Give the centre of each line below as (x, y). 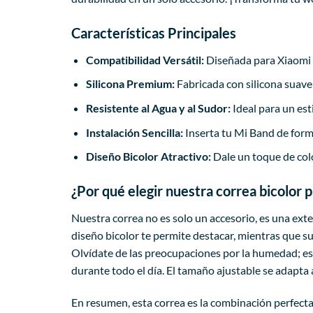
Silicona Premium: (130, 84)
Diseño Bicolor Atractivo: (148, 156)
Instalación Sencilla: (134, 132)
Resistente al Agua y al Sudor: (158, 108)
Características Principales (154, 32)
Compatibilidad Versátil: (145, 59)
